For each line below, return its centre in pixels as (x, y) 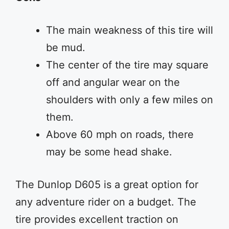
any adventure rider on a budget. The (106, 202)
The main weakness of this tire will (130, 30)
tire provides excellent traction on (97, 219)
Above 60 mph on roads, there (120, 134)
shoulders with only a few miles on (130, 100)
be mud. (66, 48)
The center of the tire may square (127, 65)
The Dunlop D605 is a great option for (107, 185)
